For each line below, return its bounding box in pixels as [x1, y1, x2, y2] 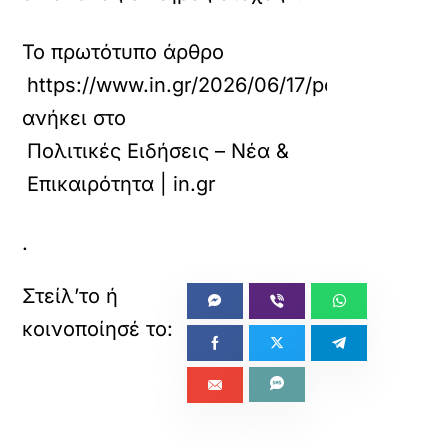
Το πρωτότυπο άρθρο [22, 40, 225, 64]
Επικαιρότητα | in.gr [27, 172, 217, 196]
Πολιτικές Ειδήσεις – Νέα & [27, 139, 290, 163]
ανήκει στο [22, 106, 127, 130]
